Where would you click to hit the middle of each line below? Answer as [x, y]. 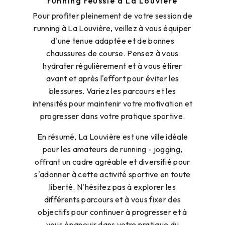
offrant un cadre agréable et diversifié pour [113, 162]
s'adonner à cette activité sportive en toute [113, 175]
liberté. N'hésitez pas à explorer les [113, 187]
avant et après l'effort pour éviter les [113, 79]
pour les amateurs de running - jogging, [113, 149]
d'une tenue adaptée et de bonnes [113, 41]
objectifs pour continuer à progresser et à [113, 212]
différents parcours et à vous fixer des [113, 200]
